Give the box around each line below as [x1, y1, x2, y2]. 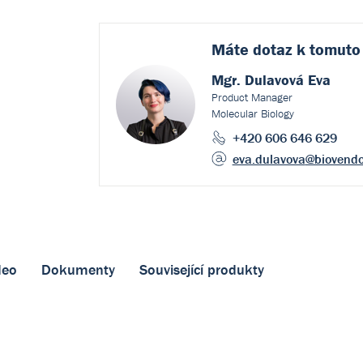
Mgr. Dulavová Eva [211, 70, 331, 89]
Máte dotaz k [211, 39, 310, 59]
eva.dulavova [232, 151, 305, 167]
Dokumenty [41, 260, 115, 279]
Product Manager [211, 90, 293, 105]
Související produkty [139, 260, 264, 279]
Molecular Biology [211, 106, 294, 121]
